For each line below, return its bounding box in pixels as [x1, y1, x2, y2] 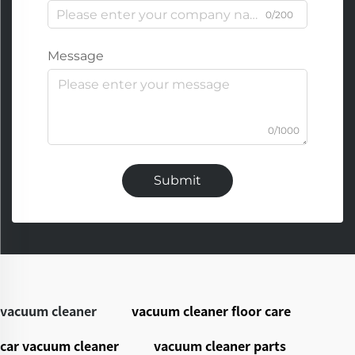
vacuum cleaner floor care [132, 301, 291, 321]
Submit [154, 173, 201, 189]
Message [48, 48, 104, 64]
